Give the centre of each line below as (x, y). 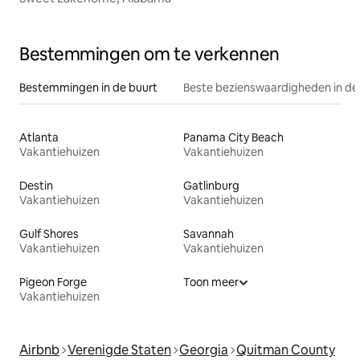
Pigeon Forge (53, 282)
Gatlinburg (211, 186)
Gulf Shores (49, 234)
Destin (36, 186)
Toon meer (211, 282)
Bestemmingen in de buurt (88, 88)
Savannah (209, 234)
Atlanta (39, 138)
